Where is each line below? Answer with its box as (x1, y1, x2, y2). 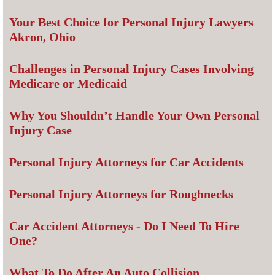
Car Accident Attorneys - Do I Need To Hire (9, 219, 239, 233)
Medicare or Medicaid (9, 77, 127, 91)
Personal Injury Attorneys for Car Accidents (9, 155, 244, 169)
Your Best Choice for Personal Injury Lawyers (9, 15, 254, 29)
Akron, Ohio (9, 30, 76, 44)
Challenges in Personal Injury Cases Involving (9, 62, 254, 76)
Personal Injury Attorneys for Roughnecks (9, 187, 233, 201)
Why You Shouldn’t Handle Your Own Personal (9, 109, 260, 123)
